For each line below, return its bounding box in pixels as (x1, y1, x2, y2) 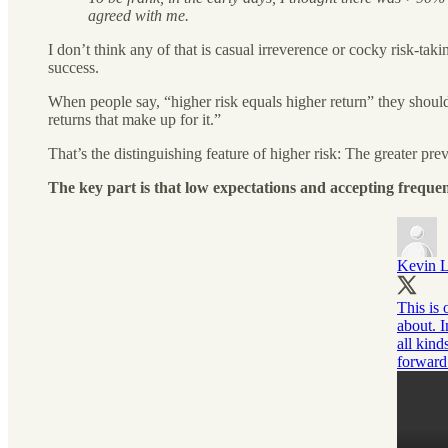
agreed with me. (88, 6, 189, 24)
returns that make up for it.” (48, 110, 221, 128)
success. (48, 58, 99, 76)
